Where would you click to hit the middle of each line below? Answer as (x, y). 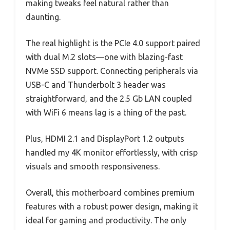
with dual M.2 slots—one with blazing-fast (104, 57)
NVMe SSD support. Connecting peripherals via (112, 71)
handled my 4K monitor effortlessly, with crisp (112, 152)
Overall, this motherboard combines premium (110, 192)
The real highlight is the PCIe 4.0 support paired (113, 43)
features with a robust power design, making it (112, 206)
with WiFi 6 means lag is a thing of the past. (106, 112)
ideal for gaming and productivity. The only (106, 220)
